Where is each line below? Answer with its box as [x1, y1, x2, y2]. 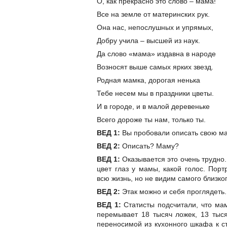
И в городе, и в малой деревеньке [97, 102, 210, 111]
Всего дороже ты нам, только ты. [97, 116, 206, 124]
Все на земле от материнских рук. [97, 10, 210, 19]
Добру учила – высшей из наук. [97, 36, 200, 45]
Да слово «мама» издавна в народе [97, 50, 216, 58]
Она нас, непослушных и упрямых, [97, 23, 213, 32]
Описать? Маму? [120, 142, 179, 150]
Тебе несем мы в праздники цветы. [97, 89, 214, 98]
